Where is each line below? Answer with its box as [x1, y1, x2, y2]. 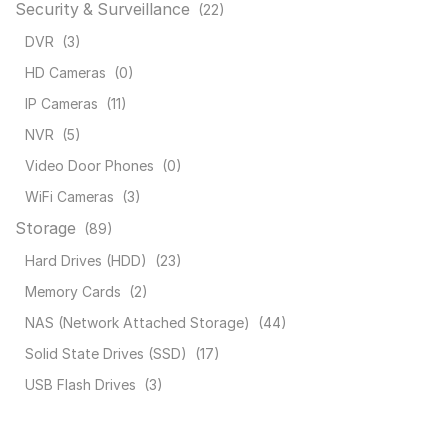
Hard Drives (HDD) [25, 252, 147, 270]
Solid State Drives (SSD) [25, 345, 187, 363]
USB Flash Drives [25, 376, 136, 394]
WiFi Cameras [25, 188, 114, 206]
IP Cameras [25, 95, 98, 113]
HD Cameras [25, 64, 106, 82]
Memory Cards [25, 283, 121, 301]
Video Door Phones [25, 157, 154, 175]
